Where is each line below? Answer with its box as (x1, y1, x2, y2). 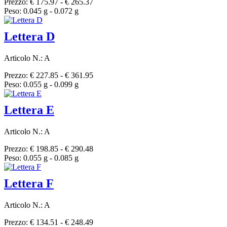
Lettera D (4, 30, 55, 44)
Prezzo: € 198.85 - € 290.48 (4, 144, 93, 154)
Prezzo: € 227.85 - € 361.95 (4, 71, 93, 80)
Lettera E (4, 103, 54, 117)
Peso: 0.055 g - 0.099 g (4, 80, 79, 89)
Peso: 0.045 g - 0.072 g (4, 7, 79, 16)
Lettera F (4, 177, 54, 191)
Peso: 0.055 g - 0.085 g (4, 154, 79, 163)
